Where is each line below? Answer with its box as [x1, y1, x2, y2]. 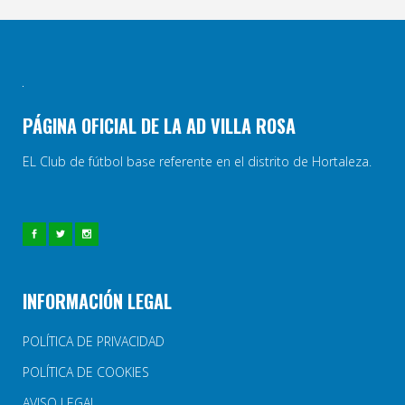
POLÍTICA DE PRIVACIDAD [23, 332, 165, 350]
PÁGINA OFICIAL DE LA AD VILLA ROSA [23, 111, 296, 139]
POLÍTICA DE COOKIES [23, 363, 149, 381]
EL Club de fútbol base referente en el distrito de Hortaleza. [23, 152, 372, 170]
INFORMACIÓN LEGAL [23, 287, 172, 315]
